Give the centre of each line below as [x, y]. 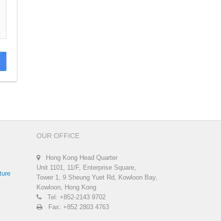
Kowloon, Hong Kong [66, 187]
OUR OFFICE [58, 136]
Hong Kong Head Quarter [78, 158]
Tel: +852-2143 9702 [73, 197]
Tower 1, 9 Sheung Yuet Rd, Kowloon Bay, [97, 178]
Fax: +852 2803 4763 [75, 207]
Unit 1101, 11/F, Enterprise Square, [86, 168]
